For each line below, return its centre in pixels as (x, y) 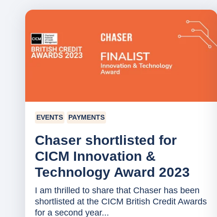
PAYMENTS (86, 117)
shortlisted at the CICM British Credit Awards (121, 201)
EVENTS (50, 117)
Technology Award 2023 (112, 172)
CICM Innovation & (95, 156)
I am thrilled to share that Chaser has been (117, 190)
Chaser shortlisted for (106, 140)
